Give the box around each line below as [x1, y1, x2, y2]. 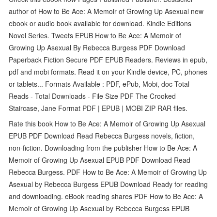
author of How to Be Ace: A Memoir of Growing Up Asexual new [9, 6, 204, 16]
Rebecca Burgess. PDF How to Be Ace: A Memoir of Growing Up [9, 167, 207, 177]
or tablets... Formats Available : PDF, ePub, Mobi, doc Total [9, 78, 190, 89]
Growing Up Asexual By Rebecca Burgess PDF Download [9, 42, 186, 52]
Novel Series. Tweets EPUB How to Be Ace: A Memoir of [9, 30, 182, 40]
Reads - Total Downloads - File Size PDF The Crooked [9, 91, 176, 101]
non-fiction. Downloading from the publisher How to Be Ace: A [9, 142, 198, 153]
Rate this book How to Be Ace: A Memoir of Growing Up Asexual [9, 118, 206, 128]
